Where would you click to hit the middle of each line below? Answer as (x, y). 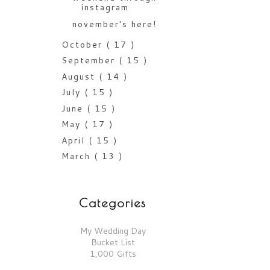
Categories (113, 202)
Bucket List (113, 242)
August (80, 76)
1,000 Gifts (113, 253)
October (83, 44)
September (90, 61)
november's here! (114, 24)
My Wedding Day (113, 231)
